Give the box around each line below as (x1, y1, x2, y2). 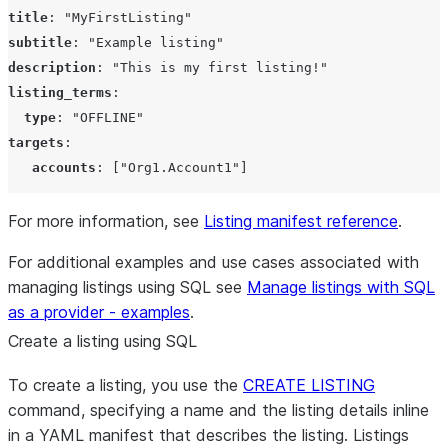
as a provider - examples (8, 302, 190, 322)
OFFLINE (80, 110, 136, 125)
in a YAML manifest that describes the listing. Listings (8, 425, 409, 445)
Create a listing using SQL (8, 331, 197, 351)
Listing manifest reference (204, 211, 398, 231)
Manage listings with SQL (247, 277, 435, 297)
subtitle (8, 35, 72, 50)
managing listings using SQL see (8, 277, 247, 297)
